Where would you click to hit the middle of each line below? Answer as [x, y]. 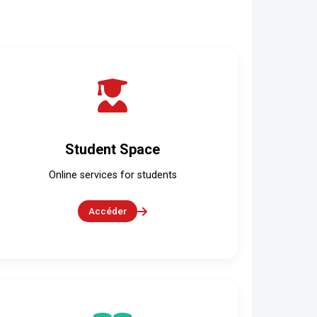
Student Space [113, 149]
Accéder [108, 211]
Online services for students [113, 175]
